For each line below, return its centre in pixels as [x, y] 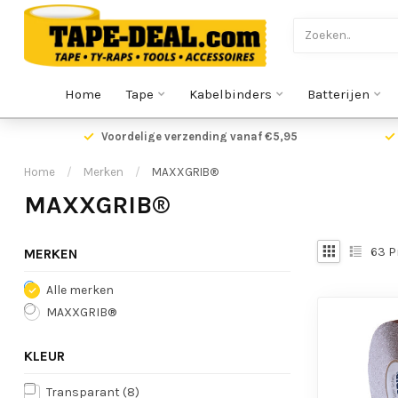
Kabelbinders [231, 94]
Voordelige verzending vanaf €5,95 [199, 136]
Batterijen [338, 94]
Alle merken [80, 290]
